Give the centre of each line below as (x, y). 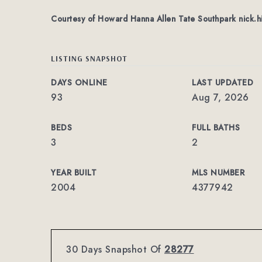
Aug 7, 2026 (220, 97)
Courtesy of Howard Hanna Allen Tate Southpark (145, 19)
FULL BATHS (216, 127)
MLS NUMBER (218, 173)
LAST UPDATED (223, 82)
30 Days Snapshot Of (115, 249)
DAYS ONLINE (79, 82)
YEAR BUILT (74, 173)
